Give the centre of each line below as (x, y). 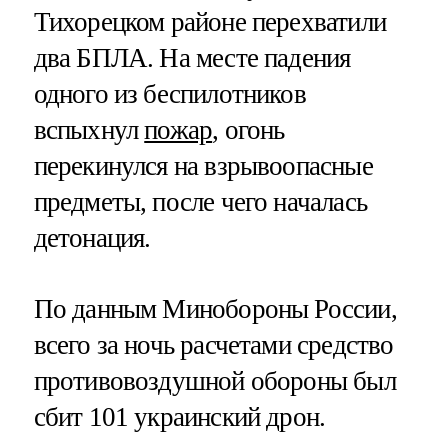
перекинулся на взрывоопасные (203, 165)
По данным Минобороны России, (215, 308)
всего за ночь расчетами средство (213, 344)
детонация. (92, 237)
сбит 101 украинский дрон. (179, 416)
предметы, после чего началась (200, 201)
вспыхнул (89, 129)
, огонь (248, 129)
